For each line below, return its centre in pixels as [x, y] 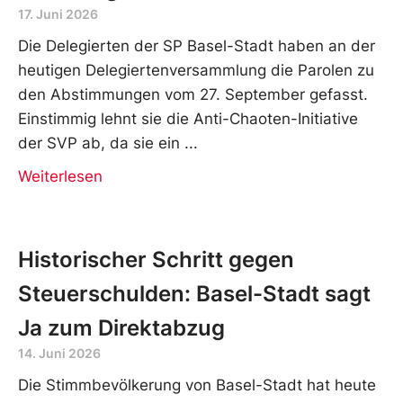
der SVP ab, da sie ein [99, 143]
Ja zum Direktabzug [121, 327]
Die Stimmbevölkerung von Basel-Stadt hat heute [197, 385]
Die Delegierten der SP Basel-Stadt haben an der [197, 45]
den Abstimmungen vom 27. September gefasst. [193, 94]
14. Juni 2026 [59, 353]
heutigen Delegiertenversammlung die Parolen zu [196, 70]
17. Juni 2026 [58, 13]
